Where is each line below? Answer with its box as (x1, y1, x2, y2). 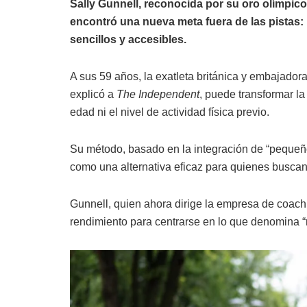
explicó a (70, 88, 116, 101)
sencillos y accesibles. (70, 34, 186, 46)
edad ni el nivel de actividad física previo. (70, 106, 269, 119)
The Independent (116, 88, 199, 101)
